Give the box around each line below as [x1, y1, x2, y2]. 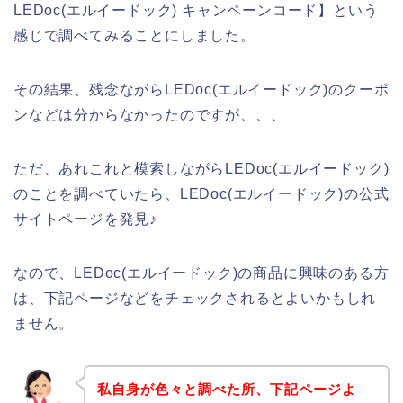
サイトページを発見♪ [13, 211, 157, 228]
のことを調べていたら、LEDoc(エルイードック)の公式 [13, 186, 390, 202]
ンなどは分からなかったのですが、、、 [13, 107, 286, 123]
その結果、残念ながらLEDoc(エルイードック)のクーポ [13, 82, 390, 98]
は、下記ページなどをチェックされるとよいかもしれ [13, 291, 377, 307]
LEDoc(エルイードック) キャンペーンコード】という [13, 3, 379, 19]
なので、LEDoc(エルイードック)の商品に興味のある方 [13, 265, 390, 282]
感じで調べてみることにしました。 [13, 28, 255, 44]
